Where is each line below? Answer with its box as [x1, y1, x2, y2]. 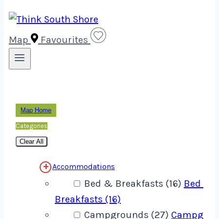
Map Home [21, 107, 51, 114]
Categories [16, 122, 47, 130]
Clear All [20, 138, 44, 146]
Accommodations [52, 162, 115, 172]
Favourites [41, 34, 88, 45]
